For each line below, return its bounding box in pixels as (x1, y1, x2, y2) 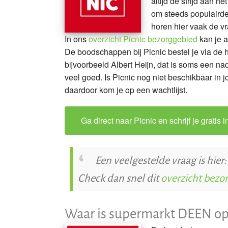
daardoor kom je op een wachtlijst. (65, 83, 189, 96)
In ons (65, 33, 89, 45)
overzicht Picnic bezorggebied (89, 33, 197, 45)
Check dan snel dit (78, 170, 161, 185)
